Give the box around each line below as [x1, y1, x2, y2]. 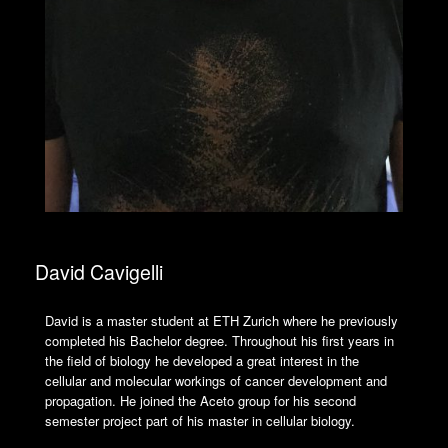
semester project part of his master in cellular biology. [45, 411, 355, 431]
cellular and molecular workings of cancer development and [45, 371, 387, 391]
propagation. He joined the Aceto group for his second [45, 391, 356, 411]
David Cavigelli [35, 257, 163, 286]
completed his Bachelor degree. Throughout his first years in [45, 331, 394, 351]
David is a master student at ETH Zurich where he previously [45, 311, 398, 331]
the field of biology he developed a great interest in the [45, 351, 359, 371]
